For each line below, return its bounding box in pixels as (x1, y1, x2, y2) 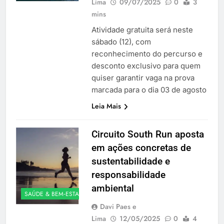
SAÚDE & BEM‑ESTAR (24, 189, 82, 198)
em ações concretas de (91, 141, 191, 153)
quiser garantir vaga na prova (91, 72, 194, 82)
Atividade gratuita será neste (91, 24, 193, 34)
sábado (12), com (91, 36, 151, 46)
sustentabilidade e (91, 155, 170, 167)
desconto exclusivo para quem (91, 60, 200, 70)
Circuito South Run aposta (91, 128, 204, 140)
